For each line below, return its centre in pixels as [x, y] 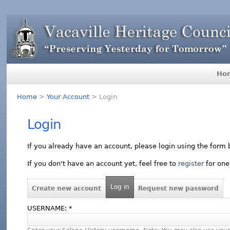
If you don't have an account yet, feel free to [103, 164]
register [191, 164]
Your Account [68, 97]
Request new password [179, 188]
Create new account [67, 188]
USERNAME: [48, 208]
